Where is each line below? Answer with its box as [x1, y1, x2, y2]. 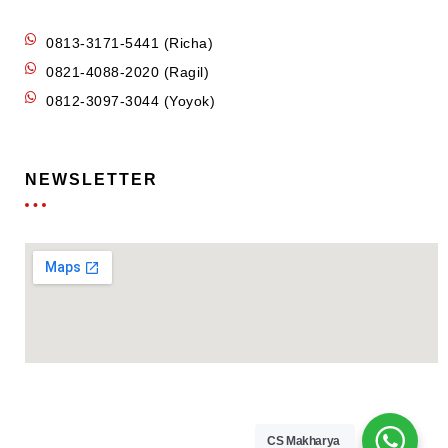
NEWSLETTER [25, 171, 158, 189]
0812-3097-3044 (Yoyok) [46, 93, 216, 110]
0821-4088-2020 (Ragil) [46, 64, 210, 81]
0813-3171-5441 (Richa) [46, 35, 214, 52]
